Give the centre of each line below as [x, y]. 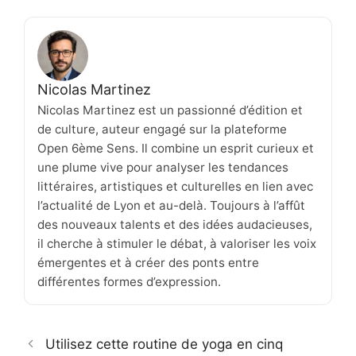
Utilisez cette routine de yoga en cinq [164, 344]
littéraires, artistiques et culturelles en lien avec [175, 186]
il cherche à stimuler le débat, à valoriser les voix [177, 243]
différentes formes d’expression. [129, 281]
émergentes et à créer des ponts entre [148, 262]
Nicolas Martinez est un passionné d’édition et [170, 110]
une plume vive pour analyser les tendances [163, 167]
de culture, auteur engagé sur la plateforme [162, 129]
